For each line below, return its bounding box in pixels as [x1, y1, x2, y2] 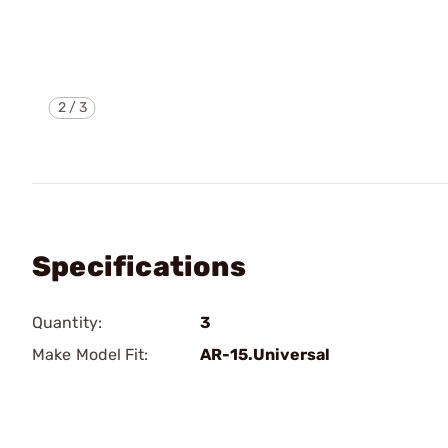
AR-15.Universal [200, 345, 330, 364]
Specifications [32, 250, 246, 283]
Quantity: [32, 313, 102, 332]
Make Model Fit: [32, 345, 149, 364]
